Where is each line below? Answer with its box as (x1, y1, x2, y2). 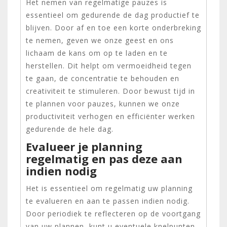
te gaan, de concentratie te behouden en (26, 73, 179, 83)
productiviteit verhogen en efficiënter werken (26, 111, 195, 121)
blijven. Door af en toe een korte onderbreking (26, 22, 201, 32)
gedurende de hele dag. (26, 124, 113, 134)
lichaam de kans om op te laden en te (26, 48, 168, 58)
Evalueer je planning (26, 138, 142, 154)
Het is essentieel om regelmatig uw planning (26, 183, 193, 193)
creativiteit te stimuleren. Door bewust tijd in (26, 86, 195, 96)
